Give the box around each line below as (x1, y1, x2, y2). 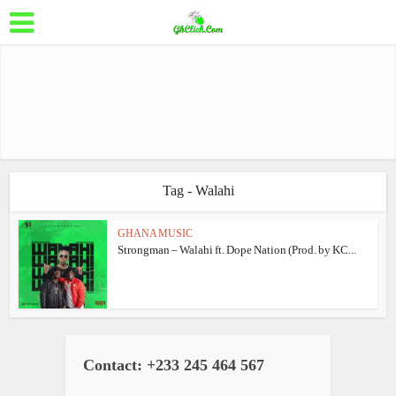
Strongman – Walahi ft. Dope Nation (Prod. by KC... (118, 243, 357, 256)
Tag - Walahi (162, 183, 234, 198)
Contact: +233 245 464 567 (83, 356, 264, 374)
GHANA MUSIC (118, 227, 194, 240)
